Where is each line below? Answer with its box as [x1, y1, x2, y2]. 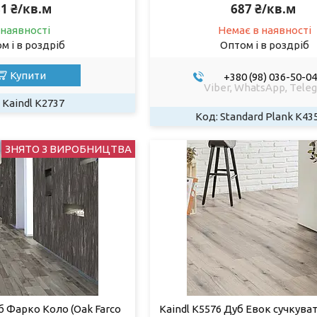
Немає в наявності [218, 23, 311, 36]
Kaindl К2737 [1, 96, 64, 109]
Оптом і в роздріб [220, 38, 309, 51]
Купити [10, 69, 47, 81]
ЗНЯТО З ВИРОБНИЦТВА [4, 142, 132, 155]
